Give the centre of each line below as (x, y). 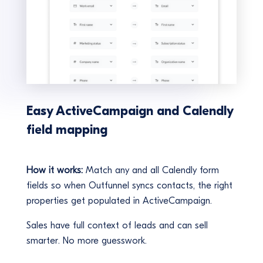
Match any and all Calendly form (152, 170)
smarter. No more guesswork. (86, 240)
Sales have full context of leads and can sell (117, 225)
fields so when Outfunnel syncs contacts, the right (129, 185)
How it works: (54, 170)
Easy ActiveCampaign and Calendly (129, 111)
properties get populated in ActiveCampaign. (119, 200)
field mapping (67, 129)
